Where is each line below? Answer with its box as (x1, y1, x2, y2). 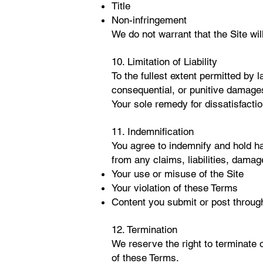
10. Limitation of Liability (112, 56, 217, 68)
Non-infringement (112, 14, 187, 26)
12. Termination (112, 224, 177, 235)
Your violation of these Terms (112, 182, 238, 194)
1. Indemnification (117, 126, 194, 137)
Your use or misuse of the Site (112, 168, 244, 180)
